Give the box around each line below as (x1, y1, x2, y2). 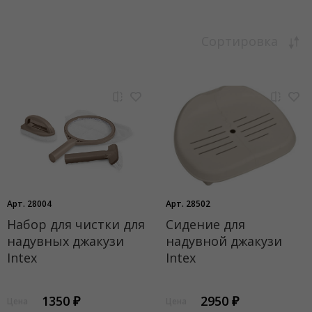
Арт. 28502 (165, 198, 210, 210)
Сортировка (201, 33, 281, 49)
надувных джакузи (7, 233, 124, 249)
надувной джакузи (165, 233, 282, 249)
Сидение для (165, 216, 245, 233)
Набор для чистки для (7, 216, 145, 233)
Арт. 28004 (7, 198, 52, 210)
